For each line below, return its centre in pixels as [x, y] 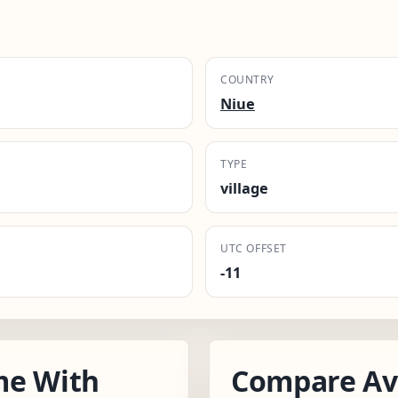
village [244, 188]
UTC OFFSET [254, 248]
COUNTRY [247, 79]
